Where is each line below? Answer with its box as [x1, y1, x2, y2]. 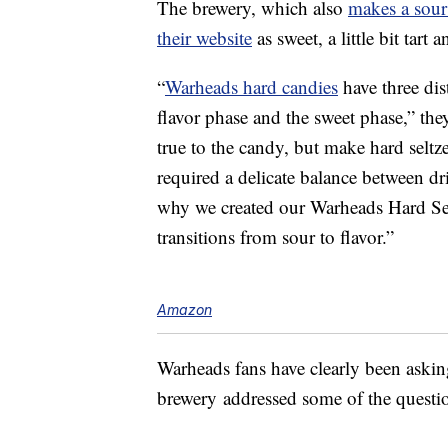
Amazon [157, 301, 212, 319]
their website [157, 25, 252, 51]
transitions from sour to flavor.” [157, 224, 394, 250]
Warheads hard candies [165, 74, 338, 100]
